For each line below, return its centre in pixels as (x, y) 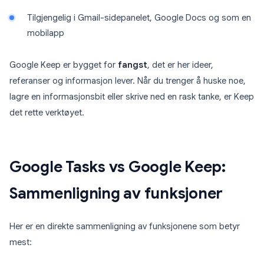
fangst (133, 65)
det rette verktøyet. (47, 113)
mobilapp (46, 33)
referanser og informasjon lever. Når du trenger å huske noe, (128, 81)
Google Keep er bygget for (64, 65)
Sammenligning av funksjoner (116, 194)
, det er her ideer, (180, 65)
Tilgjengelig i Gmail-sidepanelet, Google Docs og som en (139, 18)
